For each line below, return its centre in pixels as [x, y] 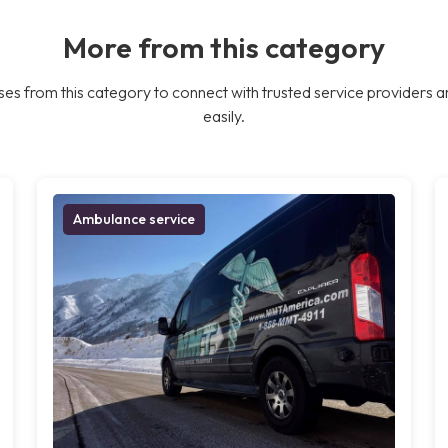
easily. [224, 115]
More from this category [224, 46]
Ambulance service [134, 218]
